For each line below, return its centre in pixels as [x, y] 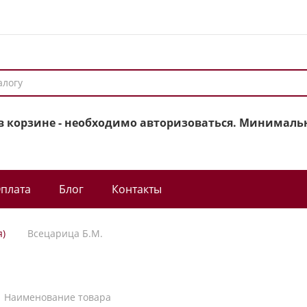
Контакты [137, 189]
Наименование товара [58, 297]
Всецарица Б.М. [65, 233]
